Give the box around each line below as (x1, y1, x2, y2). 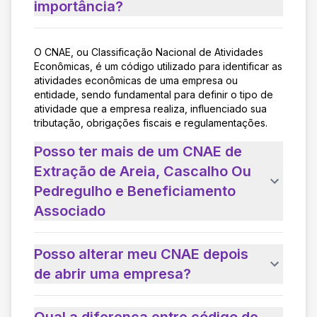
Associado (34, 202, 105, 219)
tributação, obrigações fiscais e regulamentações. (34, 116, 267, 129)
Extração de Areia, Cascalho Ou (34, 162, 251, 180)
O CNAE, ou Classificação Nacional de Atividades (34, 45, 263, 58)
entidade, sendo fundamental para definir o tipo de (34, 88, 273, 100)
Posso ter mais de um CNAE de (34, 142, 242, 160)
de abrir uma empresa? (34, 265, 191, 282)
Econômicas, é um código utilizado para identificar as (34, 59, 282, 72)
